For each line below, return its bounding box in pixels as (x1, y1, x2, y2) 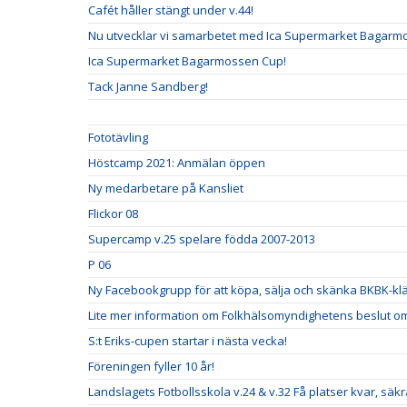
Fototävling (88, 128, 148, 145)
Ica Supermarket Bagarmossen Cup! (88, 52, 286, 69)
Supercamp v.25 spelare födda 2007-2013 (88, 230, 315, 247)
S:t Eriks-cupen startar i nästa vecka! (88, 332, 287, 349)
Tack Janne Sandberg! (88, 77, 208, 94)
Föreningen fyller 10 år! (88, 357, 214, 374)
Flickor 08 (88, 204, 138, 222)
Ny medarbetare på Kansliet (88, 179, 243, 196)
